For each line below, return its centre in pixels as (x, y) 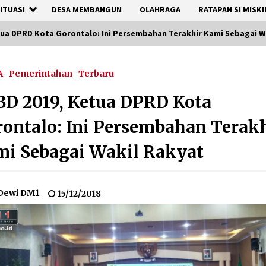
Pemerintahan (41, 74)
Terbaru (96, 74)
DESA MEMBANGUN (87, 9)
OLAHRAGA (160, 9)
